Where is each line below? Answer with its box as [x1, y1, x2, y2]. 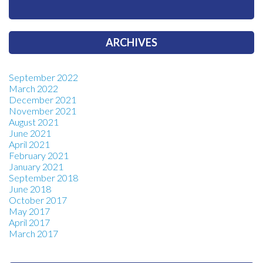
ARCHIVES [106, 36, 157, 49]
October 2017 [9, 194, 67, 206]
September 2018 [9, 172, 78, 184]
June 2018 [9, 183, 51, 195]
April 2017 [9, 217, 50, 228]
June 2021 [9, 127, 51, 139]
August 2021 [9, 116, 59, 128]
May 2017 [9, 205, 50, 217]
